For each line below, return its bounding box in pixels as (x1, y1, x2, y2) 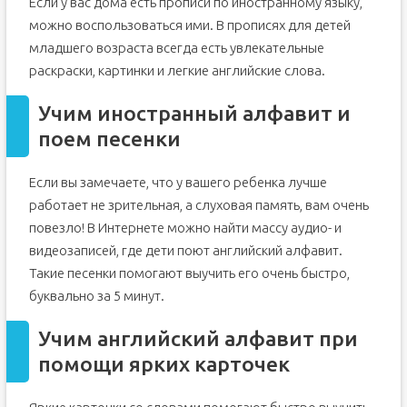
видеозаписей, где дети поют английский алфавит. (28, 243, 342, 258)
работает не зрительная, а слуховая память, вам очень (28, 197, 369, 213)
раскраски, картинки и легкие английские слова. (28, 63, 325, 78)
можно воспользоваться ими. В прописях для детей (28, 17, 351, 33)
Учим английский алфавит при (37, 327, 358, 350)
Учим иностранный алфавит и (37, 102, 351, 124)
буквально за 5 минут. (28, 288, 164, 303)
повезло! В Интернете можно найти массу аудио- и (28, 220, 342, 235)
